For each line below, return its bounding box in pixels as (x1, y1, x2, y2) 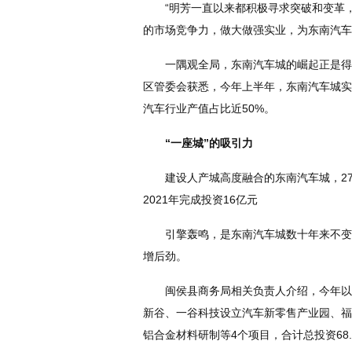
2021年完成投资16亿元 (143, 193, 258, 207)
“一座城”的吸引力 (165, 137, 253, 150)
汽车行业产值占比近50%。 (143, 102, 275, 115)
